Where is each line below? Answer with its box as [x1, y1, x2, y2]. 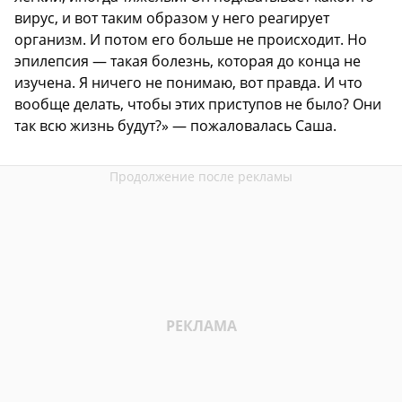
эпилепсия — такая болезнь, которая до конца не [14, 50, 361, 71]
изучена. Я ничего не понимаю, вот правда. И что [14, 72, 363, 92]
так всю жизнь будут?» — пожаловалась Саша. [14, 115, 336, 135]
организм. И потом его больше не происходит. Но [14, 29, 367, 49]
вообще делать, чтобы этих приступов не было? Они [14, 93, 381, 114]
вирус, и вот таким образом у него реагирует [14, 7, 329, 28]
